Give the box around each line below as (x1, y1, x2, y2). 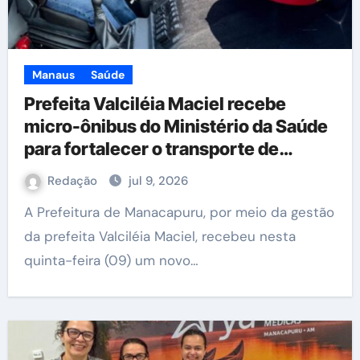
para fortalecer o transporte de (23, 138, 279, 159)
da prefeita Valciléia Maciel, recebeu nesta (23, 227, 296, 245)
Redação (47, 173, 100, 189)
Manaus (31, 67, 75, 82)
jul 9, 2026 (128, 173, 188, 189)
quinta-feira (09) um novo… (23, 252, 198, 269)
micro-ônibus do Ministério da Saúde (23, 116, 328, 137)
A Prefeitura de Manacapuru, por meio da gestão (23, 203, 33, 221)
